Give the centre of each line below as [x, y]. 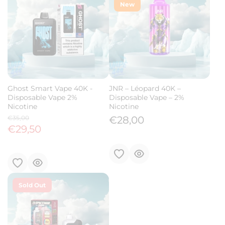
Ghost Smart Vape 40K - [50, 88]
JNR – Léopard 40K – [145, 88]
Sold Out [32, 185]
